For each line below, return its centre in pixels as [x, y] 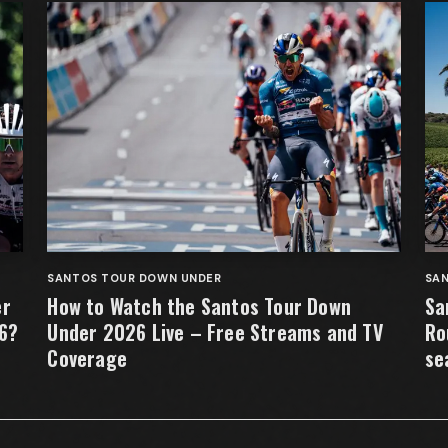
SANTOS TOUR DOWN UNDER [134, 278]
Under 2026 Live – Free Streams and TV [215, 332]
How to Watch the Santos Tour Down [199, 306]
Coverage [87, 358]
